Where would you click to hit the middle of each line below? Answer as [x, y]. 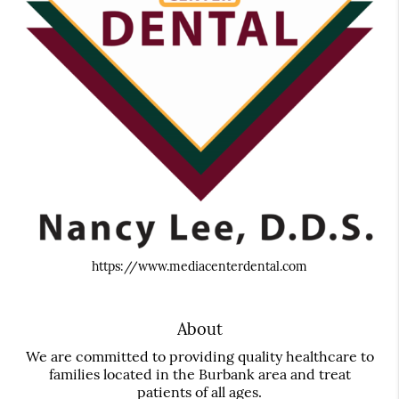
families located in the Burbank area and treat [199, 375]
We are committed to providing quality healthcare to [199, 357]
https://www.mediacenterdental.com [199, 267]
